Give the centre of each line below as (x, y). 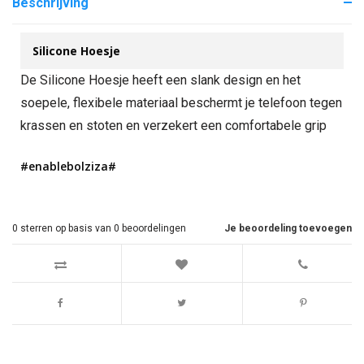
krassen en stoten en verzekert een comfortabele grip (173, 126)
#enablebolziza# (68, 166)
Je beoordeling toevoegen (288, 228)
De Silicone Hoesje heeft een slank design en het (160, 80)
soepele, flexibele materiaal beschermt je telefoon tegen (181, 103)
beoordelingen (153, 228)
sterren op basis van (66, 228)
